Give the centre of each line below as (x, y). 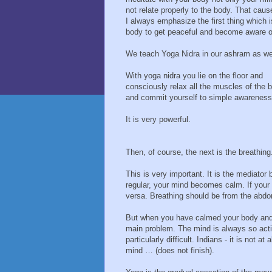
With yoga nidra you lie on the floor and (194, 76)
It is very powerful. (158, 120)
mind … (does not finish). (170, 251)
